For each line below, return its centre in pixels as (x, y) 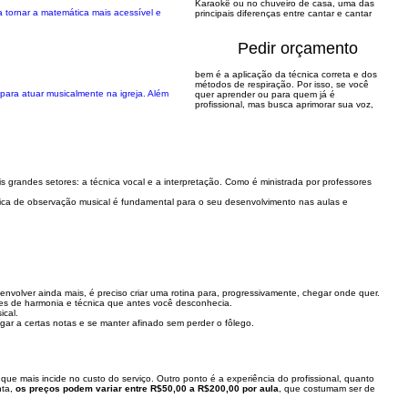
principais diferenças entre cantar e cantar (283, 13)
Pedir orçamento (298, 48)
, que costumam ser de (327, 388)
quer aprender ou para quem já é (265, 94)
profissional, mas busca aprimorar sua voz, (284, 104)
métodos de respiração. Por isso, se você (282, 84)
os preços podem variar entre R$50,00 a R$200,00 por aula (147, 388)
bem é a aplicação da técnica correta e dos (286, 74)
